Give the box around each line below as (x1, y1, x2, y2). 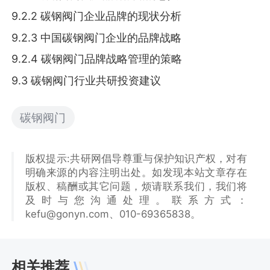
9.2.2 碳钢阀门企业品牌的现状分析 (11, 10, 182, 23)
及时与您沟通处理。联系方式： (25, 193, 247, 206)
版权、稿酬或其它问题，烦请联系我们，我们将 (25, 180, 247, 192)
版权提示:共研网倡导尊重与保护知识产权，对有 (25, 152, 247, 165)
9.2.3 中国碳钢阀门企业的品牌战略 (11, 31, 182, 44)
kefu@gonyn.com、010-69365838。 (25, 207, 201, 220)
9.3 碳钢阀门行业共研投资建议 (11, 74, 162, 87)
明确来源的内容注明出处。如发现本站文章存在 (25, 166, 247, 178)
